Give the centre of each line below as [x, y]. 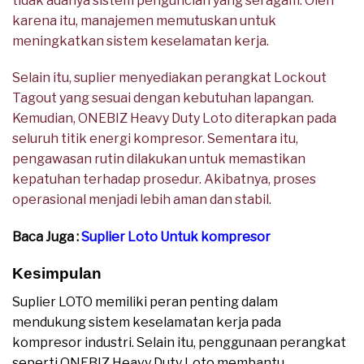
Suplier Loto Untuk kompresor [176, 237]
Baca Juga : [47, 237]
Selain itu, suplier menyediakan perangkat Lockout [169, 78]
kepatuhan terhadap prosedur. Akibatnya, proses [164, 180]
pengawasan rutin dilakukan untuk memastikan [159, 159]
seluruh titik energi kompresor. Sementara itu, [155, 139]
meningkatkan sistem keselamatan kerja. [141, 41]
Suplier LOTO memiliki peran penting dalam [145, 301]
